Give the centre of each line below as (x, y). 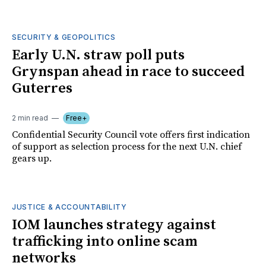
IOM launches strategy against (114, 225)
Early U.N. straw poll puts (98, 55)
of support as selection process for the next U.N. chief (127, 146)
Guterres (42, 88)
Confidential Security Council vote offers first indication (131, 134)
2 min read (30, 118)
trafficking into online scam (104, 241)
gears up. (32, 158)
